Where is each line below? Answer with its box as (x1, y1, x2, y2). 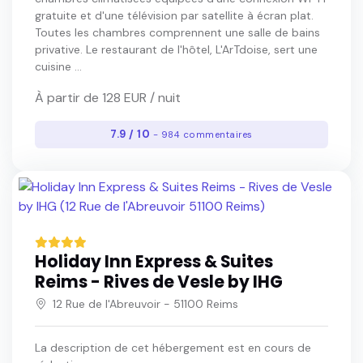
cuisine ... (35, 59, 82, 74)
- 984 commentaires (152, 129, 253, 142)
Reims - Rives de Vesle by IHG (35, 270, 283, 293)
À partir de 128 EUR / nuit (35, 89, 181, 106)
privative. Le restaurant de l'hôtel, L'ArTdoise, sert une (35, 42, 318, 57)
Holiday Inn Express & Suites (35, 250, 273, 273)
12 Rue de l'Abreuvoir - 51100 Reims (53, 296, 238, 311)
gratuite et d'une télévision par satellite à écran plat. (35, 8, 314, 23)
